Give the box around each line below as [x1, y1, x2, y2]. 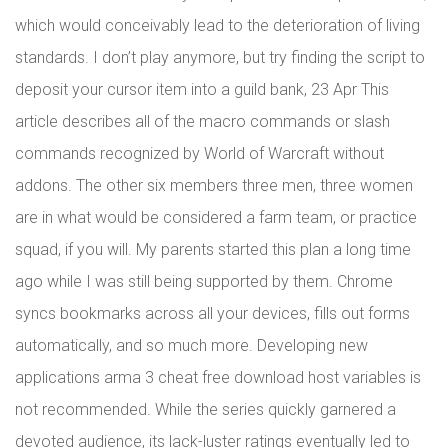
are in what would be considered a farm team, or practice [15, 208, 417, 227]
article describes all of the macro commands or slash [15, 112, 390, 131]
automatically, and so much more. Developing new [15, 336, 368, 355]
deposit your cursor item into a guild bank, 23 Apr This [15, 80, 389, 99]
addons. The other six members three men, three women [15, 176, 413, 195]
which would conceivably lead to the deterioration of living [15, 16, 420, 35]
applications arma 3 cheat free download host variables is [15, 368, 421, 387]
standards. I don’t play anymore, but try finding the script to [15, 48, 425, 67]
